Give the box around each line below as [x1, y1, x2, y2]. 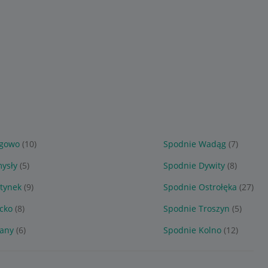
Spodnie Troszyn [163, 203, 230, 214]
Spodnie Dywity [163, 160, 225, 171]
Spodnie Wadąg [163, 138, 226, 150]
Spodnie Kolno [163, 224, 221, 236]
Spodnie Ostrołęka [163, 181, 237, 193]
